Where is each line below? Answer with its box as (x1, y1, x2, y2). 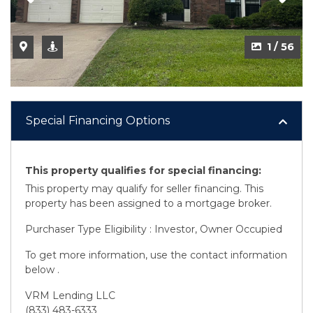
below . (25, 263, 59, 276)
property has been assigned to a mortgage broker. (25, 196, 272, 210)
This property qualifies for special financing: (25, 163, 261, 177)
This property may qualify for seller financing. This (25, 182, 263, 195)
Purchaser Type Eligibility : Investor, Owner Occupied (25, 222, 282, 235)
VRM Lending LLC (25, 289, 115, 302)
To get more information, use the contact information (25, 248, 287, 261)
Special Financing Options (26, 113, 170, 127)
